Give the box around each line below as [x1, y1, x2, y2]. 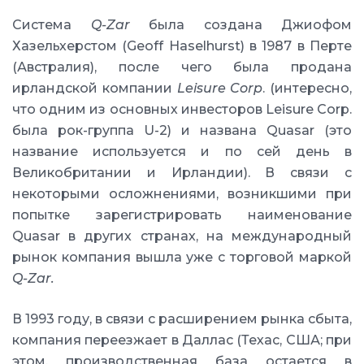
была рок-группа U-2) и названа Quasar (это [12, 123, 352, 138]
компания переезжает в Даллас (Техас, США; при [12, 332, 352, 348]
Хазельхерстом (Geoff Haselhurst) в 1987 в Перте [12, 38, 352, 54]
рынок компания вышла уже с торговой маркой [12, 249, 352, 265]
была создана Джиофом [149, 17, 352, 32]
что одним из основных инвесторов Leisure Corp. [12, 102, 352, 117]
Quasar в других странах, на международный [12, 228, 352, 244]
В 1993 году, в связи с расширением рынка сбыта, [12, 311, 352, 327]
